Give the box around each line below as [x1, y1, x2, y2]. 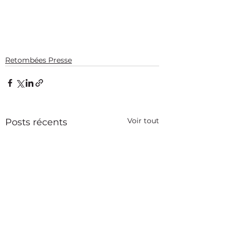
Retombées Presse [5, 55, 72, 65]
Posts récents [5, 116, 67, 128]
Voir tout [127, 116, 159, 125]
